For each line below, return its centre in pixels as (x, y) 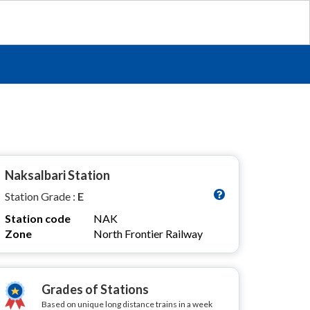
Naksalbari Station (57, 175)
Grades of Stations (95, 289)
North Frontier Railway (148, 234)
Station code (38, 218)
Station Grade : (41, 196)
